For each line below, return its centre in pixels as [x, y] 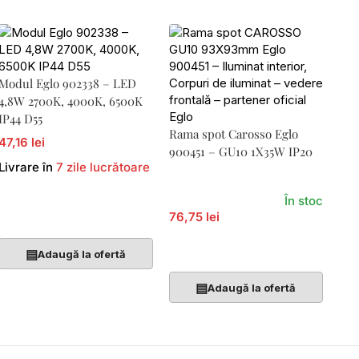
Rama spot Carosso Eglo [233, 134]
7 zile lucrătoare [103, 167]
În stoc [303, 201]
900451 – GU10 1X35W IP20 [240, 151]
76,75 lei [194, 217]
